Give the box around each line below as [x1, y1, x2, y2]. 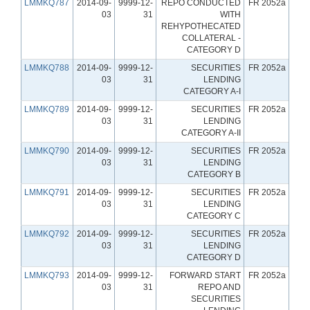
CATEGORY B [188, 169, 241, 179]
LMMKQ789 [24, 104, 69, 114]
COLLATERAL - [182, 33, 241, 43]
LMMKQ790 [24, 145, 69, 156]
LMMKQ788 [24, 62, 69, 73]
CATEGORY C [187, 210, 241, 221]
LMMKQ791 [24, 187, 69, 197]
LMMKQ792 [24, 228, 69, 239]
